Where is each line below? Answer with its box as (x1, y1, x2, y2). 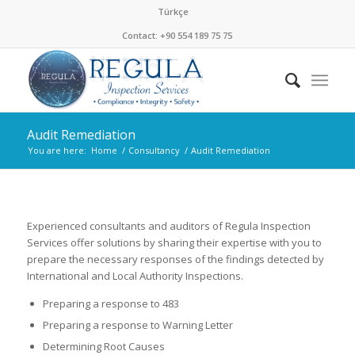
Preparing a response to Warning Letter (42, 318, 233, 333)
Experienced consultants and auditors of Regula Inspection (26, 219, 311, 234)
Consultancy (128, 144, 180, 156)
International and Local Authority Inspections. (26, 269, 243, 284)
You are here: (27, 144, 86, 156)
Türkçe (158, 6, 189, 17)
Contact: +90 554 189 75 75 (122, 29, 233, 41)
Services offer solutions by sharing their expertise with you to (26, 235, 322, 250)
